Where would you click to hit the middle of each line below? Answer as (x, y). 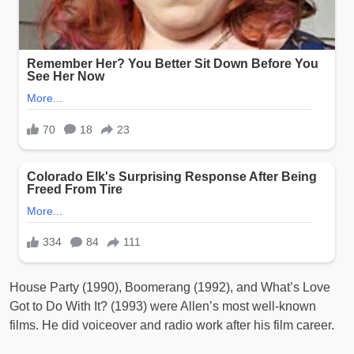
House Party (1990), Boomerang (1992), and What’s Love (170, 288)
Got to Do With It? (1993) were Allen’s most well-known (163, 307)
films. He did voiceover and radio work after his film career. (172, 326)
